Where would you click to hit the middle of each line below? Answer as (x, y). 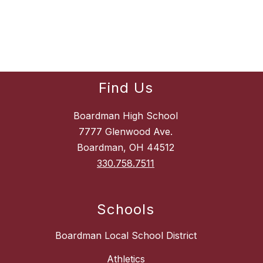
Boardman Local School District (126, 236)
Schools (126, 210)
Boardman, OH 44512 (126, 148)
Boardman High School (126, 116)
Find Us (126, 88)
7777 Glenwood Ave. (126, 132)
